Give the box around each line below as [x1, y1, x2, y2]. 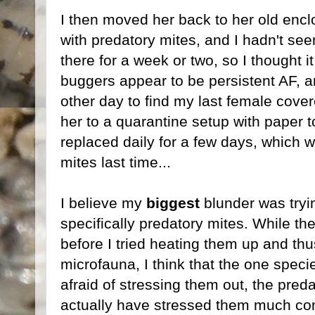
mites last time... [60, 153, 171, 170]
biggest [146, 194, 200, 211]
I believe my [60, 194, 146, 211]
